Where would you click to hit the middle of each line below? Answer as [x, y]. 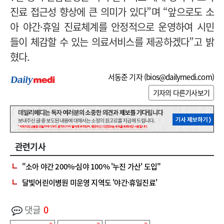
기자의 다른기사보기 [181, 93]
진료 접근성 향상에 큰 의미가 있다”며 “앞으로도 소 [112, 12]
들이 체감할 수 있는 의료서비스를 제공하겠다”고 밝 [112, 42]
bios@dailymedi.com [179, 77]
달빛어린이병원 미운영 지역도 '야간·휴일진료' [89, 183]
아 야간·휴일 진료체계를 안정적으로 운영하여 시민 [112, 27]
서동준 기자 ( [127, 77]
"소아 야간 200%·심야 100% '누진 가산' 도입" [91, 167]
